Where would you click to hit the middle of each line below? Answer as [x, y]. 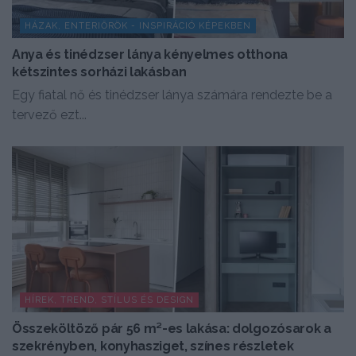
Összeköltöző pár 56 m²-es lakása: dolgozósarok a [172, 329]
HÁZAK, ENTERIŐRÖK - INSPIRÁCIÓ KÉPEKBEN [138, 26]
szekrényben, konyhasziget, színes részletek [153, 346]
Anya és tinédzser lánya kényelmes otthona [150, 55]
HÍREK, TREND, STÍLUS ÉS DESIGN [109, 300]
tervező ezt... [49, 115]
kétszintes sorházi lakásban [99, 72]
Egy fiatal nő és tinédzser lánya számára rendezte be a [172, 95]
